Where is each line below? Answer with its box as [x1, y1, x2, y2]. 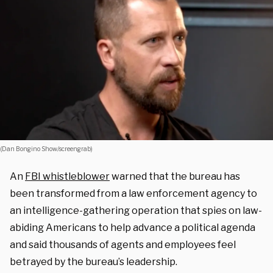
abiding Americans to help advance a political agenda [10, 221, 255, 233]
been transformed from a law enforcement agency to [10, 187, 257, 199]
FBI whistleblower [25, 170, 110, 182]
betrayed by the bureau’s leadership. [10, 255, 177, 268]
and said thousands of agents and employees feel [10, 238, 236, 250]
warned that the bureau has [110, 170, 240, 182]
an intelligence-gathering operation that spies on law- [10, 204, 262, 216]
